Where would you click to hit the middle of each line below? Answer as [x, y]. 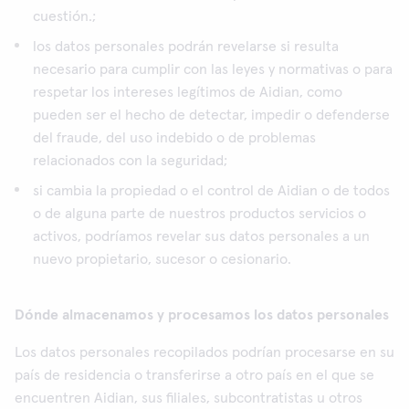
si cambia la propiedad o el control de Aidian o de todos [211, 191]
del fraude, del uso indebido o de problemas [174, 138]
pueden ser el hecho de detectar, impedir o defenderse [211, 115]
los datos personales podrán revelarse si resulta [186, 47]
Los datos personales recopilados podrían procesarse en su [204, 352]
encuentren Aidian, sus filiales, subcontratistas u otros [189, 398]
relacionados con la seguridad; [130, 161]
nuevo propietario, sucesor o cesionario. [162, 259]
